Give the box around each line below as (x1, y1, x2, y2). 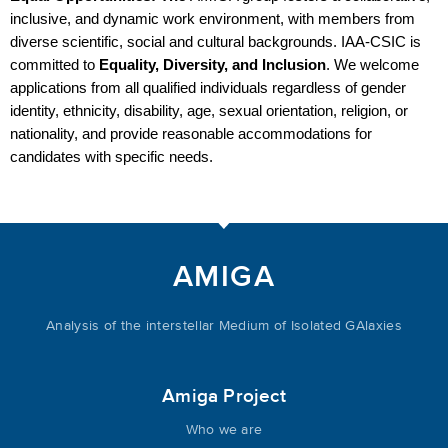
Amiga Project (162, 386, 286, 406)
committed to (10, 56, 99, 73)
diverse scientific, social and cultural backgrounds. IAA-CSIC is (10, 33, 421, 50)
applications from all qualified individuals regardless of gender (10, 79, 406, 96)
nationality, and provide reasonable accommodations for (10, 125, 372, 142)
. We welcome (326, 56, 419, 73)
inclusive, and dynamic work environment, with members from (10, 10, 415, 27)
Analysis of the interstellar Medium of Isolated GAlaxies (46, 319, 402, 334)
